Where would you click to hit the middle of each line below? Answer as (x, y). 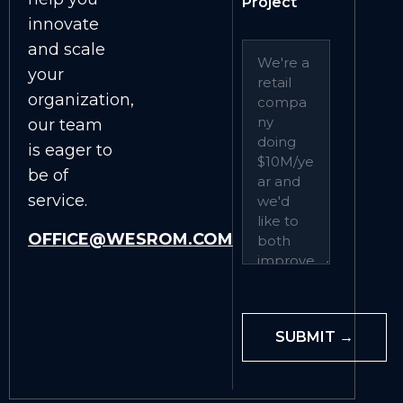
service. (58, 201)
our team (65, 125)
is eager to (70, 150)
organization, (81, 100)
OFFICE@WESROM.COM (130, 238)
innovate (63, 24)
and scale (67, 49)
